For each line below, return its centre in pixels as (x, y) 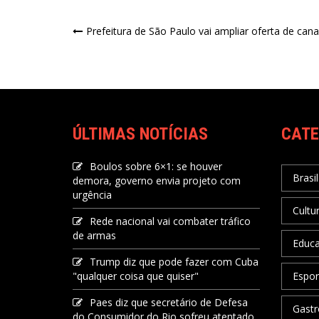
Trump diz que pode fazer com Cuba (174, 262)
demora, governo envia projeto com (157, 181)
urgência (92, 195)
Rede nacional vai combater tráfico (170, 221)
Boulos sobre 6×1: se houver (156, 166)
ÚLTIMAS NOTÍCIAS (140, 134)
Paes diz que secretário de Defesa (169, 302)
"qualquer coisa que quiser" (136, 276)
